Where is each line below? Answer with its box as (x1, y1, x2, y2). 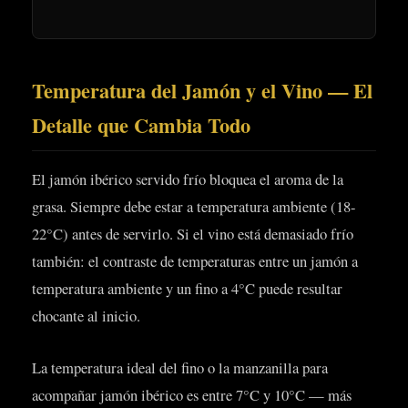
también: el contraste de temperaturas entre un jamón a (32, 250, 358, 272)
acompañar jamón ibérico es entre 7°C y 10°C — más (32, 383, 352, 405)
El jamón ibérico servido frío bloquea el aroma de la (32, 168, 343, 190)
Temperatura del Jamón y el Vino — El (32, 76, 372, 107)
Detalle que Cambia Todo (32, 110, 250, 141)
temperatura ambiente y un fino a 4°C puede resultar (32, 278, 342, 300)
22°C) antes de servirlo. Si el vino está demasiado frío (32, 223, 353, 245)
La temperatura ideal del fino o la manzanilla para (32, 356, 328, 378)
